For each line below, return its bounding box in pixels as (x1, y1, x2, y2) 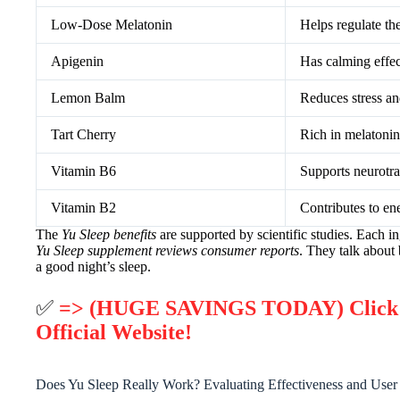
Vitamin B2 (51, 199, 116, 215)
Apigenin (51, 53, 104, 69)
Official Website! (36, 320, 192, 344)
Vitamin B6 (51, 162, 116, 179)
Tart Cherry (51, 126, 116, 142)
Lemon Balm (51, 89, 125, 105)
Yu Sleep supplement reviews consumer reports (36, 242, 299, 258)
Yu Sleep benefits (62, 226, 156, 242)
